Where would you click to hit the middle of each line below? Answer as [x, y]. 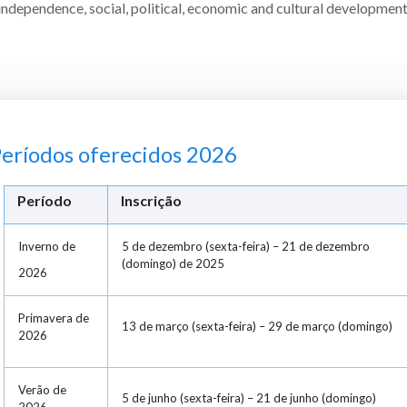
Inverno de [46, 246]
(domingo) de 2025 [173, 263]
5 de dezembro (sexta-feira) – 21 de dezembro [245, 246]
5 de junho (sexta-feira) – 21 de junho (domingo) [248, 397]
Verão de [42, 389]
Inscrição [151, 200]
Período [44, 200]
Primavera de [53, 318]
